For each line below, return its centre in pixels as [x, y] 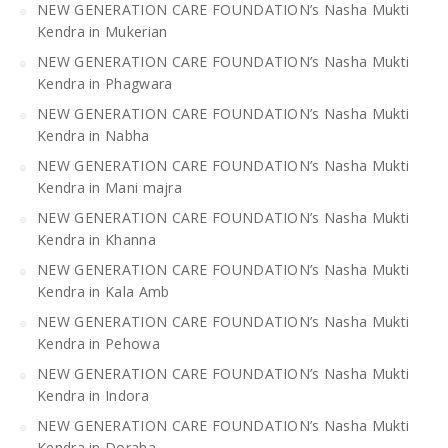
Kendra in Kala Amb [103, 291]
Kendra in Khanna [96, 239]
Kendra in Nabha [93, 135]
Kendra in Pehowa [98, 343]
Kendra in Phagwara [105, 83]
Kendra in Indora [93, 395]
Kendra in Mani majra [110, 187]
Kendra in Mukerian [102, 31]
